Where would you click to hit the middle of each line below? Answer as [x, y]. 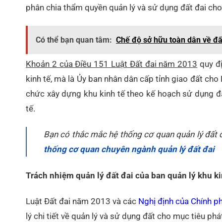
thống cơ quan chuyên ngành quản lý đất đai [129, 149]
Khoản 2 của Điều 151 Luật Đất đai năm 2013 [112, 64]
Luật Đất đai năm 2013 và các [82, 201]
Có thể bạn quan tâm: [74, 40]
